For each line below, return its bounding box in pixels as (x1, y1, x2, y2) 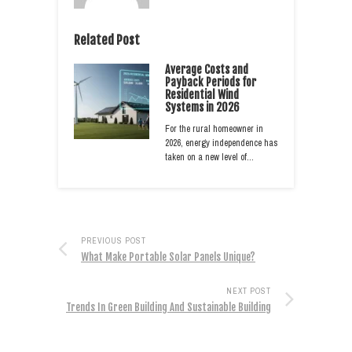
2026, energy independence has (165, 137, 278, 150)
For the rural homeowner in (165, 123, 263, 136)
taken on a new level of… (165, 151, 254, 164)
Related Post (74, 32, 140, 49)
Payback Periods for (165, 75, 256, 90)
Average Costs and (165, 63, 248, 77)
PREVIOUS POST (81, 236, 146, 247)
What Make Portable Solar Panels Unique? (81, 251, 255, 264)
